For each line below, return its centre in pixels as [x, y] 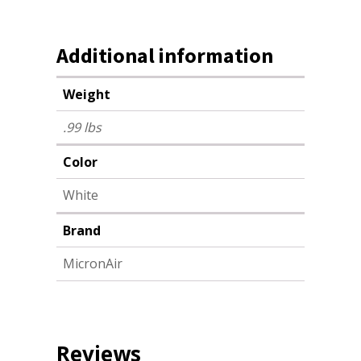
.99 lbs [82, 127]
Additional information [165, 55]
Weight [87, 94]
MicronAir [93, 263]
